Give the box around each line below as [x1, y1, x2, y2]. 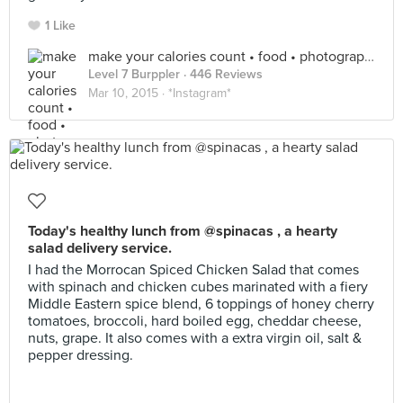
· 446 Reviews [180, 67, 263, 82]
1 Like [45, 18, 76, 33]
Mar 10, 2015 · [88, 85, 168, 101]
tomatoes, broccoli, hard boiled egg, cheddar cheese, [28, 312, 362, 330]
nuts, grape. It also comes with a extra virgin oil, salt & [28, 329, 362, 347]
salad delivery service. [28, 239, 172, 257]
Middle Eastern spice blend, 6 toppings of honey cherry [28, 295, 374, 313]
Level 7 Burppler [88, 67, 180, 82]
